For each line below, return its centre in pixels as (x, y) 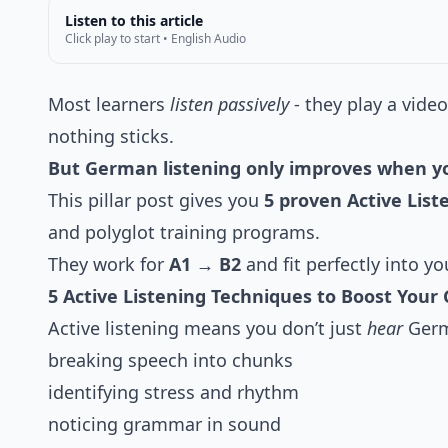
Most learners (109, 104)
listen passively (229, 104)
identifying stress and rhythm (173, 392)
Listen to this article (134, 21)
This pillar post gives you (156, 200)
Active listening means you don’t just (207, 328)
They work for (108, 264)
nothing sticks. (111, 136)
